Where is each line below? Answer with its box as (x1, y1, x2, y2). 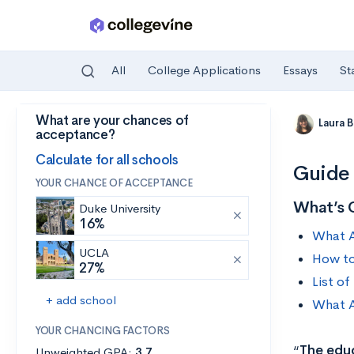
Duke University (79, 201, 160, 216)
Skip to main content (17, 116, 128, 131)
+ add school (46, 292, 116, 307)
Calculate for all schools (36, 151, 179, 168)
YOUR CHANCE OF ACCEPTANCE (36, 176, 193, 190)
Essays (283, 62, 318, 78)
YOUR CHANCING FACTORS (36, 324, 170, 337)
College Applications (148, 62, 261, 78)
